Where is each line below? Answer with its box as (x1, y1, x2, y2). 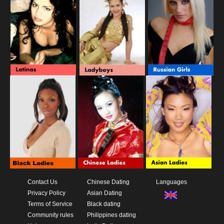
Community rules (27, 211, 74, 219)
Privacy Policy (27, 189, 66, 197)
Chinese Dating (87, 178, 130, 186)
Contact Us (27, 178, 58, 186)
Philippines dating (87, 211, 136, 219)
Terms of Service (27, 200, 73, 208)
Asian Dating (87, 189, 122, 197)
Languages (156, 178, 187, 186)
